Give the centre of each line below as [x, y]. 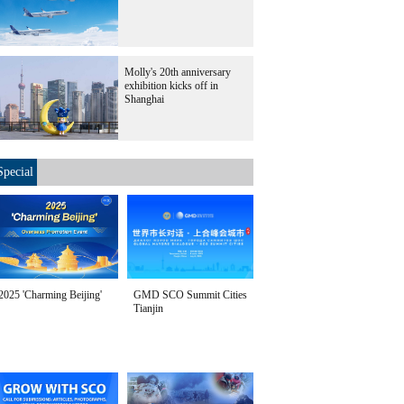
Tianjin [148, 308]
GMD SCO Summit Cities [190, 295]
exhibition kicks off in [171, 86]
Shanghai [144, 99]
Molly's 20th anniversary [178, 72]
